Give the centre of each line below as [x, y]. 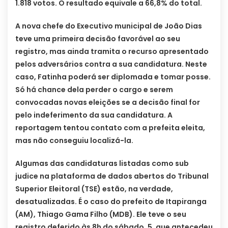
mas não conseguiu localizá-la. [74, 140]
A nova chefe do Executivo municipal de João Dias [109, 26]
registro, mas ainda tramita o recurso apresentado [112, 51]
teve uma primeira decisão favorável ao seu [98, 38]
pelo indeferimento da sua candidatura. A [94, 115]
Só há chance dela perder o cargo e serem [94, 89]
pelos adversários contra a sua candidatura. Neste [111, 64]
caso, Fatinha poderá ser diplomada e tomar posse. [113, 77]
